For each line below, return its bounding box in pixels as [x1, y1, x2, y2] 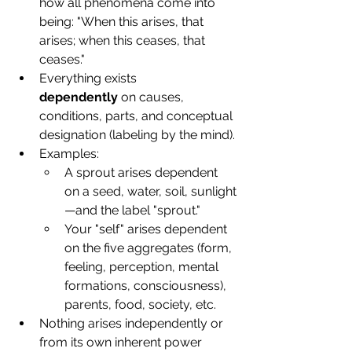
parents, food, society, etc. [64, 297, 216, 313]
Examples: [39, 146, 99, 162]
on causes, [118, 90, 187, 105]
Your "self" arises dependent [64, 222, 230, 237]
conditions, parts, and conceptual [39, 108, 236, 124]
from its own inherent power [39, 335, 205, 350]
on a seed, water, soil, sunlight [64, 184, 236, 200]
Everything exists [39, 71, 140, 86]
